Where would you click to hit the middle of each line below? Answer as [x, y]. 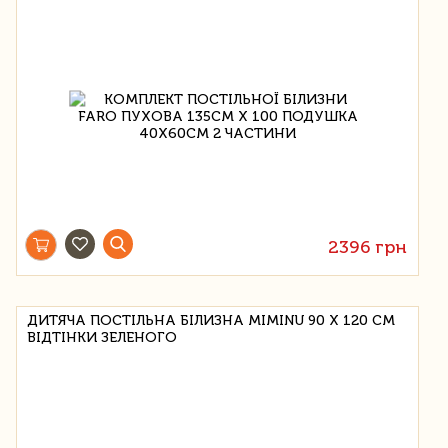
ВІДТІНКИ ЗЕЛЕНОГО [102, 337]
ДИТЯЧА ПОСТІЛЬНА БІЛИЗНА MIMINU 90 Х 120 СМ [211, 320]
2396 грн [368, 246]
